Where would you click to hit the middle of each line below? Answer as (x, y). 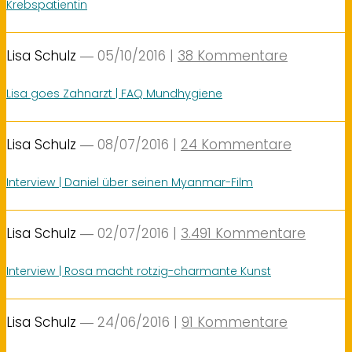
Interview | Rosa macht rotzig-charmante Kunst (139, 271)
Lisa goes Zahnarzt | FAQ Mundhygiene (114, 93)
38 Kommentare (233, 56)
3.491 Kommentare (243, 234)
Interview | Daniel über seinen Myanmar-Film (130, 182)
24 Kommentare (236, 145)
